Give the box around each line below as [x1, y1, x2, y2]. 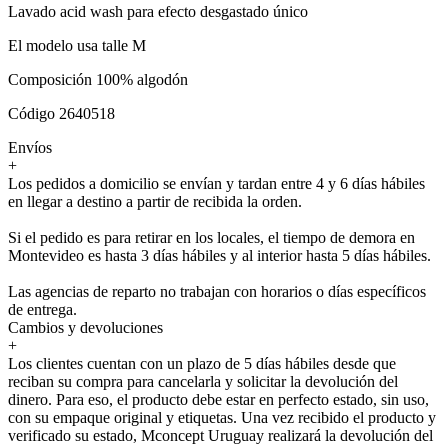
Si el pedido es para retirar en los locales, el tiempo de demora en [8, 228, 415, 246]
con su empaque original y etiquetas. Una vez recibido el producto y [8, 408, 436, 426]
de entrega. [8, 300, 77, 318]
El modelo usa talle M [8, 36, 146, 54]
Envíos [8, 138, 52, 156]
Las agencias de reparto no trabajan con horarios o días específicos [8, 282, 426, 300]
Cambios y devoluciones [8, 318, 163, 336]
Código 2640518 [8, 104, 115, 122]
